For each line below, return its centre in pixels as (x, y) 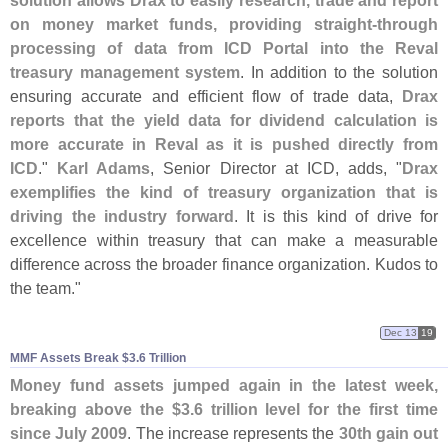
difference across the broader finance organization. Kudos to (224, 264)
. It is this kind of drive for (335, 216)
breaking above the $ (95, 409)
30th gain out (388, 433)
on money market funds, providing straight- (193, 24)
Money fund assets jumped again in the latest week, (224, 385)
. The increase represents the (233, 433)
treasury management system (125, 72)
